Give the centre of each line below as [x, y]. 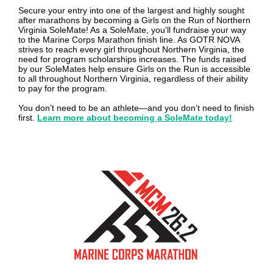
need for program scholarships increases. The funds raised [132, 59]
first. [28, 118]
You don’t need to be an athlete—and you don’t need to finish [136, 108]
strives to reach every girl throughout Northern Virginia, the [131, 49]
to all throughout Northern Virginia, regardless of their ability [133, 79]
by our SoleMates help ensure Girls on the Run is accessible [134, 69]
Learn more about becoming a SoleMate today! [135, 118]
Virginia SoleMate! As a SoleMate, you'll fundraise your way [132, 30]
